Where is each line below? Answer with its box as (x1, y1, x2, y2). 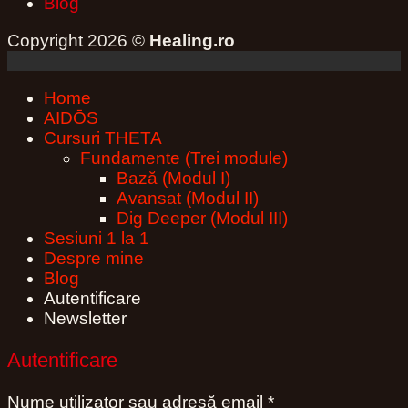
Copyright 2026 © (7, 31, 149, 51)
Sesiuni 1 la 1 (44, 228, 149, 248)
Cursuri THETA (44, 127, 162, 148)
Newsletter (44, 308, 127, 328)
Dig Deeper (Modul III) (117, 208, 288, 228)
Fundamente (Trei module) (80, 148, 288, 168)
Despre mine (44, 248, 144, 268)
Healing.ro (149, 31, 235, 51)
